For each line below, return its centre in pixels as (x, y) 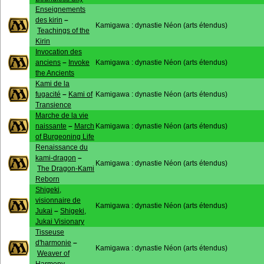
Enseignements (60, 9)
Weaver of (53, 253)
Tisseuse (50, 232)
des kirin (49, 20)
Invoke (79, 62)
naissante (51, 126)
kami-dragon (56, 158)
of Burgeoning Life (65, 137)
